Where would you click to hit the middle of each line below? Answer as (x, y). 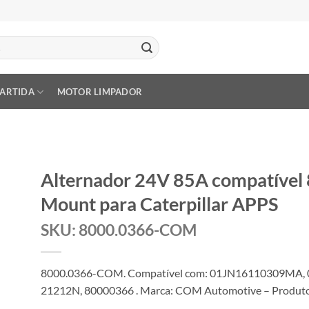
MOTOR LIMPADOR (100, 91)
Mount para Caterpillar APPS (159, 204)
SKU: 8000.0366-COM (119, 230)
